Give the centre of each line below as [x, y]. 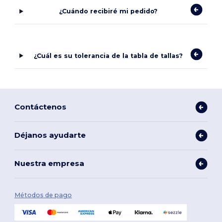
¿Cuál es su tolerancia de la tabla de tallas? [109, 55]
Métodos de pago [43, 195]
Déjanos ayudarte [50, 135]
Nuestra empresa [50, 164]
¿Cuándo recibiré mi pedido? [109, 11]
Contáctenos [41, 107]
